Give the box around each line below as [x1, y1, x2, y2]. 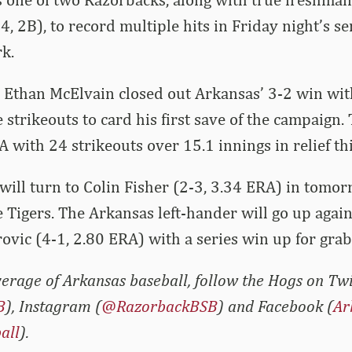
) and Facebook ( [217, 296, 333, 317]
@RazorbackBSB [101, 296, 218, 317]
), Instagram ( [5, 296, 101, 317]
